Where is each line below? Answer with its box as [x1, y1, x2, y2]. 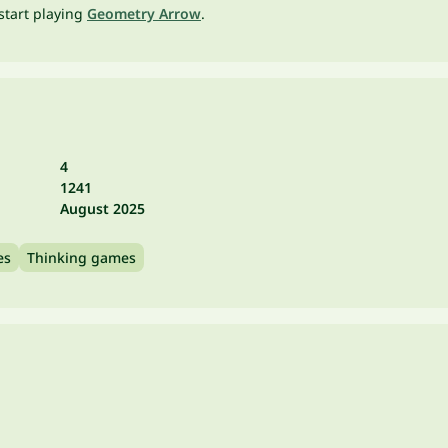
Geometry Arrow [87, 4, 201, 23]
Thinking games [27, 248, 136, 267]
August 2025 [60, 199, 145, 218]
